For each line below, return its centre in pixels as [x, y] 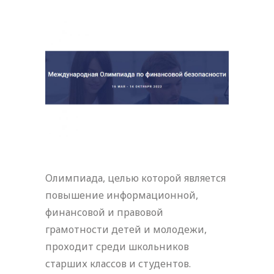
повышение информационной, [122, 195]
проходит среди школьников [117, 246]
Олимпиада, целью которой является [135, 178]
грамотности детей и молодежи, [126, 229]
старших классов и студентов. [118, 263]
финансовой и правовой [104, 212]
